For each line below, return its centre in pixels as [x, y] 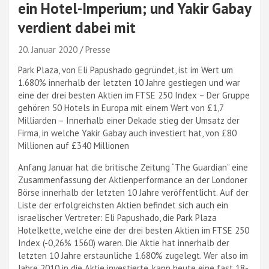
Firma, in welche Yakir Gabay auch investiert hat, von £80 [127, 133]
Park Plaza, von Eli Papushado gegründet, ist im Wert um [125, 70]
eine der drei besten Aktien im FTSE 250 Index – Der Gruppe [134, 95]
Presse [98, 50]
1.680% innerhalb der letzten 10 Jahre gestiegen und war [129, 83]
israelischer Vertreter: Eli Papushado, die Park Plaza [117, 218]
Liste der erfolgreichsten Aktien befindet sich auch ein [123, 205]
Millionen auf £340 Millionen [74, 146]
